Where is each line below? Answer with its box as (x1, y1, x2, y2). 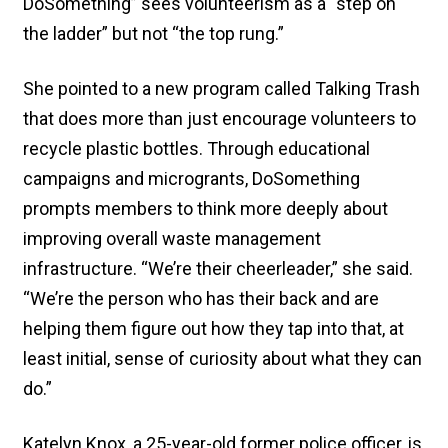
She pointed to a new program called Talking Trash (23, 77, 420, 99)
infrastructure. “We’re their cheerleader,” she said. (23, 257, 413, 279)
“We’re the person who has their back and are (23, 287, 379, 309)
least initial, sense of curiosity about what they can (23, 347, 422, 369)
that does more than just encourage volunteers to (23, 107, 416, 129)
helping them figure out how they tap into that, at (23, 317, 404, 339)
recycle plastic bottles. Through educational (23, 137, 370, 159)
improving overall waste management (23, 227, 321, 249)
